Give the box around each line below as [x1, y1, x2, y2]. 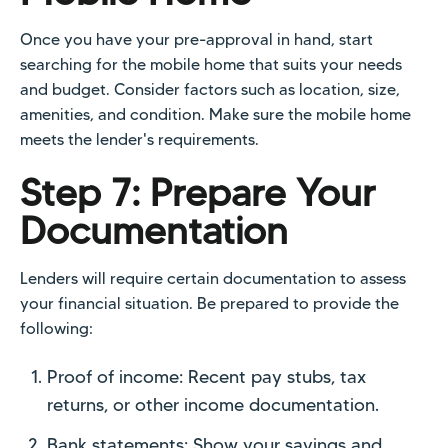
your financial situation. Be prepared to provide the [20, 293, 399, 313]
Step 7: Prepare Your [20, 168, 376, 216]
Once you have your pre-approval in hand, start [20, 29, 373, 49]
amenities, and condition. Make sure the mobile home [20, 104, 411, 124]
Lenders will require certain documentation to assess [20, 268, 406, 288]
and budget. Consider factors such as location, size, [20, 79, 400, 99]
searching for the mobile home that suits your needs [20, 54, 402, 74]
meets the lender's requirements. [20, 129, 259, 149]
